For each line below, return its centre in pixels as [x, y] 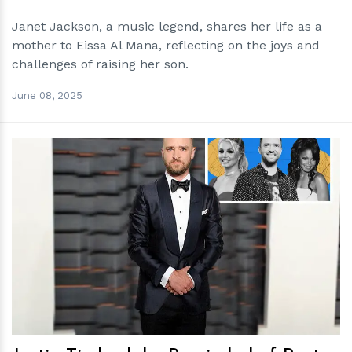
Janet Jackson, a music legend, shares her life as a [167, 26]
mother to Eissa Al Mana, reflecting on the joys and [166, 45]
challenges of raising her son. [100, 64]
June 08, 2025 [47, 95]
